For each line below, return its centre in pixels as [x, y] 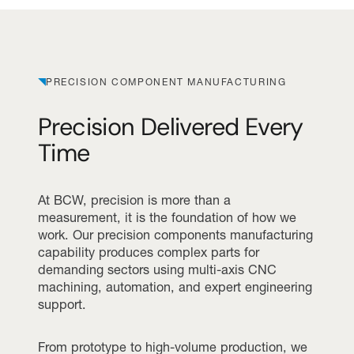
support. [62, 304]
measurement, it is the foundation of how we [167, 217]
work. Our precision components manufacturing [175, 234]
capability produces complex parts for [149, 252]
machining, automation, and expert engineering [175, 286]
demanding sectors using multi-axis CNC [157, 269]
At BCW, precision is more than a [134, 200]
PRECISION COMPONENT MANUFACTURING [166, 81]
